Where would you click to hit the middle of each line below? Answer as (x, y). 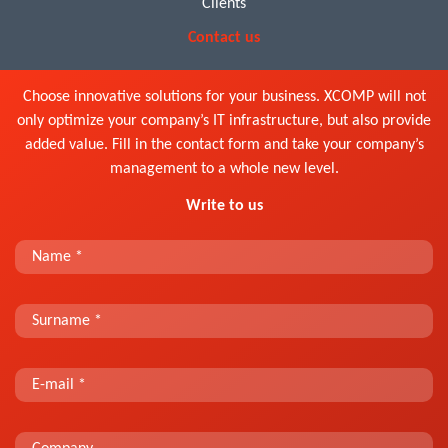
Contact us (224, 37)
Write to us (224, 205)
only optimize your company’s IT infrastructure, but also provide (224, 120)
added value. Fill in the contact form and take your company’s (224, 144)
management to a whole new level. (224, 168)
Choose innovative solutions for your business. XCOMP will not (224, 96)
